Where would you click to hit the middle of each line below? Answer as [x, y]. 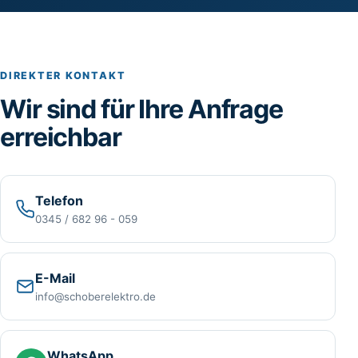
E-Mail [55, 278]
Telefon [59, 201]
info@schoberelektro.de [95, 297]
